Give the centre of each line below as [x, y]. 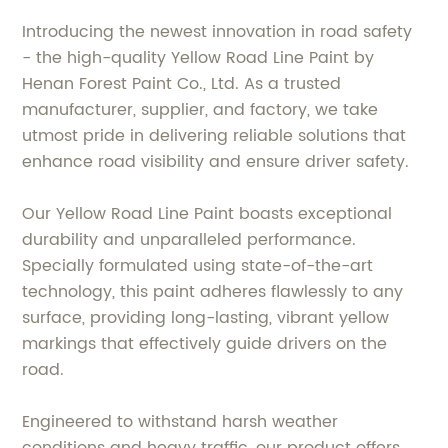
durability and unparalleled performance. [189, 240]
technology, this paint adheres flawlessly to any [213, 292]
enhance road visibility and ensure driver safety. [216, 162]
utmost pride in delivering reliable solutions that [214, 136]
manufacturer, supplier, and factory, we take [200, 110]
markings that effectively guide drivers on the [205, 344]
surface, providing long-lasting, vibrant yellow [206, 318]
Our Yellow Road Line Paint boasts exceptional [207, 214]
